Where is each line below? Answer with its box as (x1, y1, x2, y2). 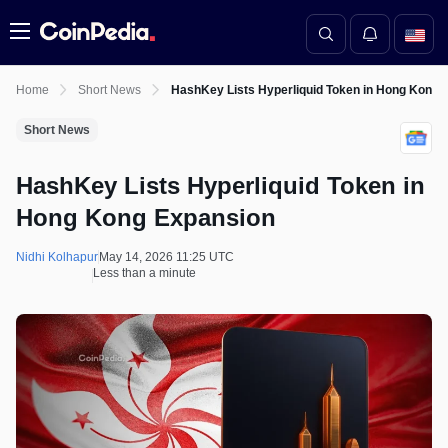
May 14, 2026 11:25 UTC (99, 250, 234, 264)
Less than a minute (93, 266, 196, 280)
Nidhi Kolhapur (16, 250, 98, 264)
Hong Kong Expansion (16, 204, 276, 231)
